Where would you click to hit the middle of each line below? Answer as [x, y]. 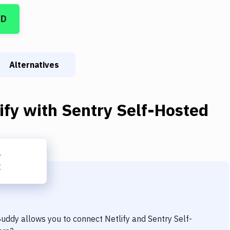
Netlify [117, 219]
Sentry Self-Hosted [135, 110]
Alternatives [34, 65]
